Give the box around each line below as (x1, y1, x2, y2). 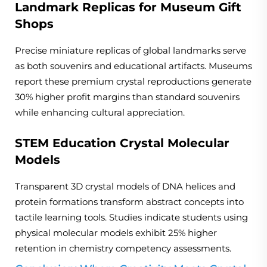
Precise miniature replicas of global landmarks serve (15, 45, 246, 57)
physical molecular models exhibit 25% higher (15, 227, 217, 239)
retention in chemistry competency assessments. (15, 243, 231, 254)
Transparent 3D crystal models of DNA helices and (15, 181, 235, 193)
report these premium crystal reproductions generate (15, 76, 252, 88)
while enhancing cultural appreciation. (15, 107, 185, 119)
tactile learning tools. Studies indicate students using (15, 212, 248, 223)
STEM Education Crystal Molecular (15, 136, 229, 151)
